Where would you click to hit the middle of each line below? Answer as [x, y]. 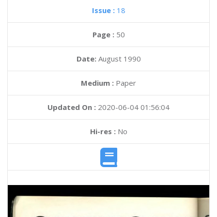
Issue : [104, 10]
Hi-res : [103, 131]
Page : [104, 34]
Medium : [97, 83]
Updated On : [72, 107]
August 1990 [119, 59]
